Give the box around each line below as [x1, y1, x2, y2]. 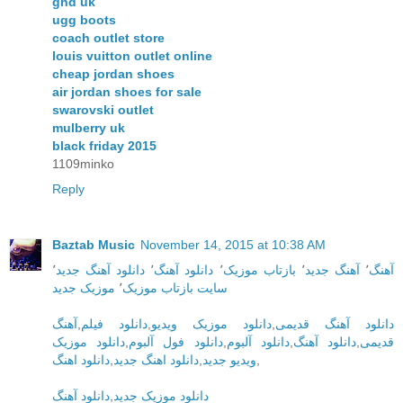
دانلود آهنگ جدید [56, 262, 146, 277]
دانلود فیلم [81, 316, 148, 331]
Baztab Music [52, 237, 135, 252]
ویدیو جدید [202, 352, 256, 367]
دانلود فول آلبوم [129, 334, 223, 349]
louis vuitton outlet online [52, 48, 212, 63]
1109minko [52, 156, 114, 171]
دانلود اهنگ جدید [113, 352, 199, 367]
